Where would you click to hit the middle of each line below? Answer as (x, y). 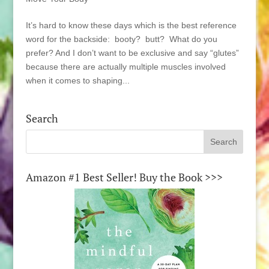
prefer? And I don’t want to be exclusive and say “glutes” (132, 53)
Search (42, 118)
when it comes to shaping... (77, 80)
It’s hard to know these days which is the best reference (131, 25)
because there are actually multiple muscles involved (125, 67)
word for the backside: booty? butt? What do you (121, 39)
